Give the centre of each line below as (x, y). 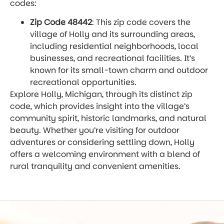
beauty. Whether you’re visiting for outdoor (95, 130)
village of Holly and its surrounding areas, (112, 34)
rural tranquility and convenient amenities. (95, 166)
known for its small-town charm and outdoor (119, 70)
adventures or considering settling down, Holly (102, 142)
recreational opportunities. (83, 82)
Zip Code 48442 (61, 22)
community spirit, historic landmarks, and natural (108, 118)
